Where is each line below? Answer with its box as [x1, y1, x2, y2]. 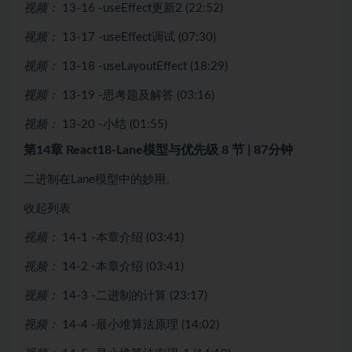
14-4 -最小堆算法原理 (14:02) [62, 318, 219, 331]
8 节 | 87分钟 [222, 143, 293, 156]
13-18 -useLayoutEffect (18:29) [62, 60, 228, 72]
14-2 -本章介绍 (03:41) [62, 260, 184, 273]
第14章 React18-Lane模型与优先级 [24, 143, 222, 156]
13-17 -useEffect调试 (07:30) [62, 31, 216, 43]
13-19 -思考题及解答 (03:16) [62, 89, 214, 101]
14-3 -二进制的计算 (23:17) [62, 289, 207, 302]
